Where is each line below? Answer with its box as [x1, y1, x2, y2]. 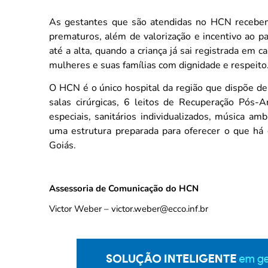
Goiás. [49, 139, 76, 153]
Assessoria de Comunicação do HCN [49, 182, 199, 194]
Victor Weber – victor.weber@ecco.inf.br [49, 203, 208, 215]
